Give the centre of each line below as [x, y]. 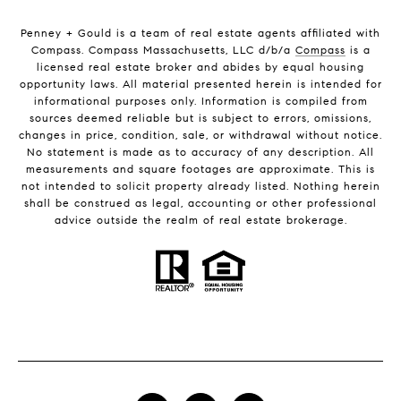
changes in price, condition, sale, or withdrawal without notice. [200, 135]
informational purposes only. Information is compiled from [200, 101]
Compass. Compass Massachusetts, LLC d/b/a [163, 50]
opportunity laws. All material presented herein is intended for [200, 84]
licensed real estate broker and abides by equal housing [200, 67]
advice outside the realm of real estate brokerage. [200, 220]
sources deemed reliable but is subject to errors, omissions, [200, 118]
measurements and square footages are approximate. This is [200, 169]
